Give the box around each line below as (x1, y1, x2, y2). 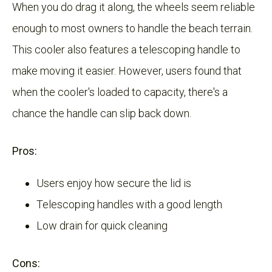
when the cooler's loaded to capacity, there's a (12, 85, 228, 98)
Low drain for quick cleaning (36, 219, 168, 232)
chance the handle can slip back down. (12, 106, 191, 120)
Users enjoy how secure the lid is (36, 176, 191, 189)
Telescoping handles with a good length (36, 197, 222, 211)
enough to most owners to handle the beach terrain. (12, 21, 253, 35)
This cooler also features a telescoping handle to (12, 42, 240, 56)
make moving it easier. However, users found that (12, 64, 242, 77)
